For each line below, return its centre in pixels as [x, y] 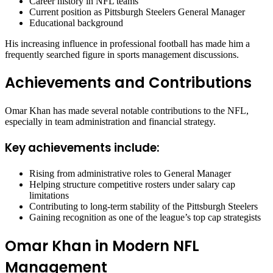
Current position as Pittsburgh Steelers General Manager [137, 12]
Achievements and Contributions [128, 83]
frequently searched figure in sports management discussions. [122, 54]
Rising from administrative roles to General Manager [130, 173]
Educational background [76, 23]
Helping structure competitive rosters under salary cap [132, 184]
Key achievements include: [82, 148]
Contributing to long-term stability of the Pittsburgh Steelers [144, 206]
